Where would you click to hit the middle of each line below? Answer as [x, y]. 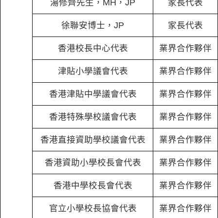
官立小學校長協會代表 [93, 208]
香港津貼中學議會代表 [93, 94]
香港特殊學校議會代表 [93, 117]
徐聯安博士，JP [93, 25]
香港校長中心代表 [93, 48]
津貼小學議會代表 [93, 71]
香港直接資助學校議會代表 [93, 140]
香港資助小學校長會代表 [93, 163]
